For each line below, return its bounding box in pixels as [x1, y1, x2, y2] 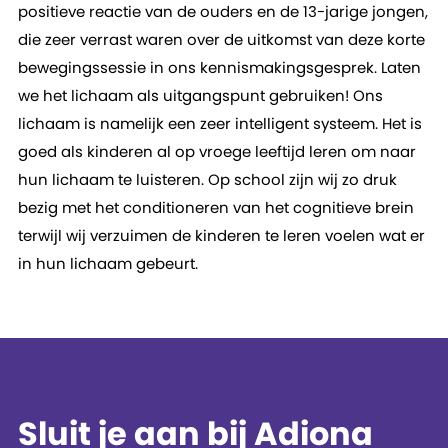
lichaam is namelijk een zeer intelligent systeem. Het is [17, 113, 422, 134]
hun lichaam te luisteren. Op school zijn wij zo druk [17, 169, 397, 190]
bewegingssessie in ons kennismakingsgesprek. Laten [17, 57, 421, 78]
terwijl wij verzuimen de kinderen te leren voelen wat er [17, 225, 425, 246]
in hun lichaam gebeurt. [17, 253, 198, 274]
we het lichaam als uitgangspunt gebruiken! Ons [17, 85, 383, 106]
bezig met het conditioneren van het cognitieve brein [17, 197, 414, 218]
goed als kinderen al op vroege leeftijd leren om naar [17, 141, 416, 162]
